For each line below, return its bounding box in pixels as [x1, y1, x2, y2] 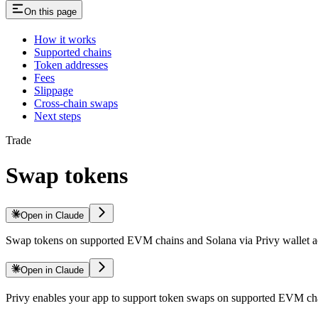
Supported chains [34, 46, 111, 59]
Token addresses [34, 59, 108, 72]
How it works [34, 33, 96, 46]
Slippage [34, 84, 73, 97]
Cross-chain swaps [34, 97, 118, 110]
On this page [24, 6, 77, 18]
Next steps [34, 110, 81, 123]
